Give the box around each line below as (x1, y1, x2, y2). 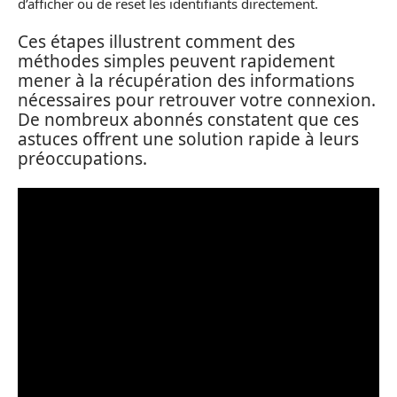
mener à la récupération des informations (18, 68, 354, 92)
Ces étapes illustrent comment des (18, 29, 295, 53)
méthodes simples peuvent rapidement (18, 49, 335, 73)
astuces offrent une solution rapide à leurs (18, 127, 359, 151)
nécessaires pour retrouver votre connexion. (18, 88, 376, 112)
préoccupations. (18, 146, 147, 170)
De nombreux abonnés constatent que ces (18, 107, 359, 131)
